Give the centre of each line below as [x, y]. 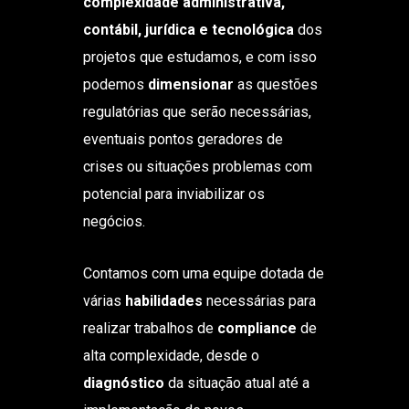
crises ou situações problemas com [197, 166]
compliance [257, 328]
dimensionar [190, 84]
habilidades [163, 300]
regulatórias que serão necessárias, [197, 111]
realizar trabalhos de [150, 328]
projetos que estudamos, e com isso [199, 57]
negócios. [114, 221]
